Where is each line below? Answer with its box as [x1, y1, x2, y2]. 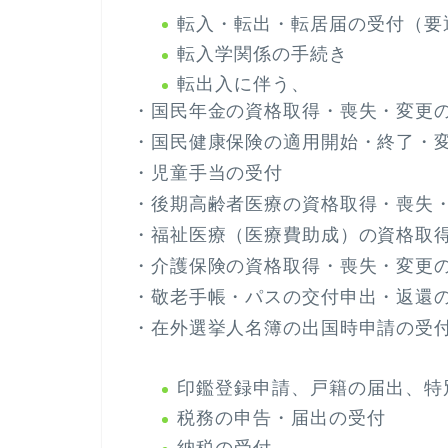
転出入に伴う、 [177, 74, 310, 95]
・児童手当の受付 [132, 163, 284, 184]
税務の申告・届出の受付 [177, 408, 386, 429]
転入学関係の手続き [177, 43, 348, 64]
